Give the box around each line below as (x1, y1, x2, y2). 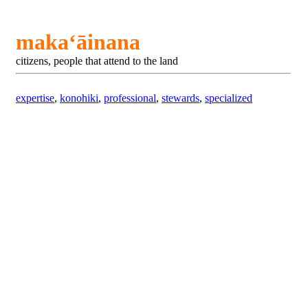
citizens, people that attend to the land (16, 55, 178, 67)
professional (104, 92, 156, 104)
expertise (16, 92, 54, 104)
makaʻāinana (16, 30, 140, 54)
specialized (205, 92, 252, 104)
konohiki (60, 92, 98, 104)
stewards (162, 92, 199, 104)
